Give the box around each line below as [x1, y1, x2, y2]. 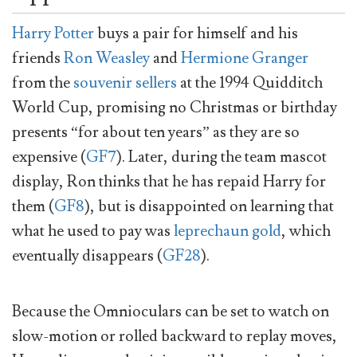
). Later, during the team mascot [116, 147, 327, 168]
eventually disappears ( [12, 245, 163, 267]
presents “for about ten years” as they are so [12, 122, 300, 143]
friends [12, 48, 64, 69]
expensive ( [12, 147, 86, 168]
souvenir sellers [73, 73, 177, 94]
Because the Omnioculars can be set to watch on [12, 301, 329, 323]
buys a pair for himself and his [94, 23, 298, 45]
